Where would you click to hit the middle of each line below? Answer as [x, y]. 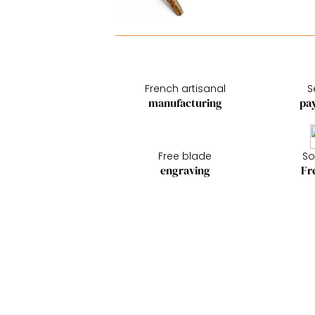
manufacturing [185, 103]
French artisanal [185, 89]
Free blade [185, 156]
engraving [185, 170]
